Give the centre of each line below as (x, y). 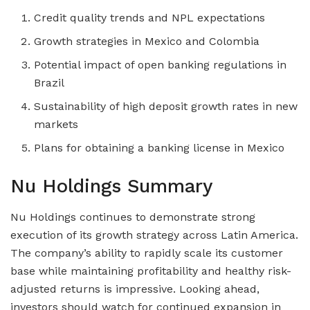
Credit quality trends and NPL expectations (150, 18)
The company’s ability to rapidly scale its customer (147, 253)
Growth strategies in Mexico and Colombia (147, 42)
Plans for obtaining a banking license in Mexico (159, 148)
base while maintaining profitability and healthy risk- (151, 271)
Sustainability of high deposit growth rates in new (166, 107)
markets (56, 125)
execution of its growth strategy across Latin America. (154, 235)
